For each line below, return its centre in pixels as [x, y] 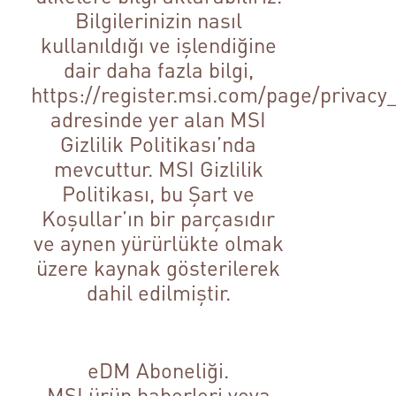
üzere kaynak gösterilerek [159, 268]
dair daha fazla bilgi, [158, 70]
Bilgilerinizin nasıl [158, 20]
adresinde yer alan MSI [159, 119]
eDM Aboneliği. [159, 370]
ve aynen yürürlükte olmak [158, 243]
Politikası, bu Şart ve [159, 194]
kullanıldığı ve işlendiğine [158, 45]
